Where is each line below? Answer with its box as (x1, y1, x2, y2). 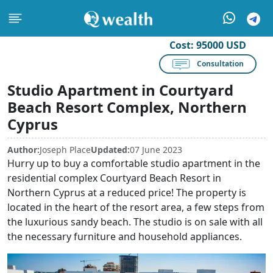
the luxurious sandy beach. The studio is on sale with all (7, 215, 263, 229)
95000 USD (196, 38, 246, 52)
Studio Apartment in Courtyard (7, 80, 233, 100)
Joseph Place (40, 144, 91, 155)
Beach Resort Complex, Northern (7, 97, 247, 117)
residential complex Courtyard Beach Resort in (7, 171, 221, 185)
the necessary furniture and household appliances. (7, 230, 242, 243)
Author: (7, 144, 40, 155)
